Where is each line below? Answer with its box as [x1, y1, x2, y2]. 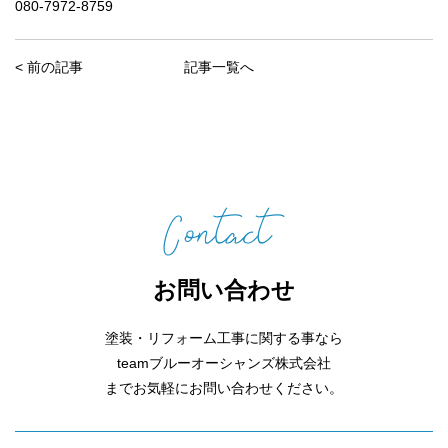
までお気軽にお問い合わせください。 [105, 380, 343, 396]
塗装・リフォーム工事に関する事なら [105, 330, 343, 346]
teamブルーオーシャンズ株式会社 [117, 355, 331, 371]
